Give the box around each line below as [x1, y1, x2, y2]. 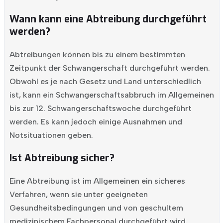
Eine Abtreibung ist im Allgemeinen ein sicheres [9, 176, 185, 186]
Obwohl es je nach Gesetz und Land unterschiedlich [9, 77, 201, 86]
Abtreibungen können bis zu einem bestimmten [9, 50, 185, 59]
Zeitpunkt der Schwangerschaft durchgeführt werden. [9, 63, 210, 73]
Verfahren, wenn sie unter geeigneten [9, 190, 148, 199]
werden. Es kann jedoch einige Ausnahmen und [9, 117, 182, 126]
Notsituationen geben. [9, 130, 93, 140]
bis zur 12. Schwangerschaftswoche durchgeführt [9, 104, 192, 113]
